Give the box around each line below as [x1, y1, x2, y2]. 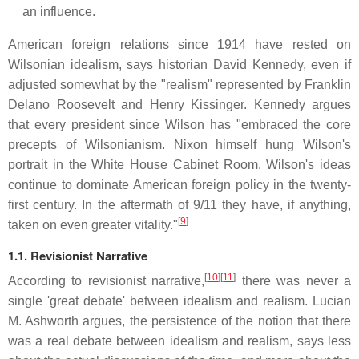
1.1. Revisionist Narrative [8, 246, 147, 264]
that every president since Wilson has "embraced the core [8, 117, 351, 131]
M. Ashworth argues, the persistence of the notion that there [8, 313, 351, 328]
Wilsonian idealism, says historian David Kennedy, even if [8, 57, 351, 71]
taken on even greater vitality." [8, 217, 178, 232]
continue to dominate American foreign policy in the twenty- [8, 177, 351, 192]
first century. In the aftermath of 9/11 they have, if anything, [8, 197, 351, 212]
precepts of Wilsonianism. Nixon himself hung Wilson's [8, 137, 351, 151]
